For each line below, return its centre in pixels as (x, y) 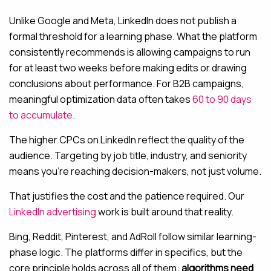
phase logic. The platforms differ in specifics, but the (126, 252)
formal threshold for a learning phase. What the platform (133, 36)
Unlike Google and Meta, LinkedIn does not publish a (123, 21)
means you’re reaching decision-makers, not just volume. (135, 171)
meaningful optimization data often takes (101, 99)
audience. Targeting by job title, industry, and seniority (128, 155)
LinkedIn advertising (53, 212)
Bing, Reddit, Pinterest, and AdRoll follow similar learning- (133, 237)
